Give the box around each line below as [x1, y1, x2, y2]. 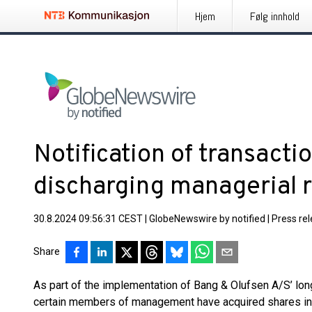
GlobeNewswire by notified [149, 213, 265, 224]
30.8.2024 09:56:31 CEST [33, 213, 143, 224]
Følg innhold [250, 9, 299, 24]
